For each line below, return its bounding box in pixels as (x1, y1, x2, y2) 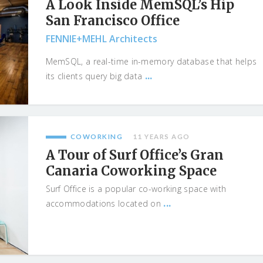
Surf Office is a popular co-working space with (45, 183, 227, 194)
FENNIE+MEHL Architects (45, 32, 157, 45)
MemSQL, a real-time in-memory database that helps (45, 56, 257, 67)
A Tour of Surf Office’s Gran (45, 147, 224, 163)
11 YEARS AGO (132, 133, 190, 140)
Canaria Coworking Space (45, 163, 217, 179)
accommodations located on (45, 198, 164, 209)
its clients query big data (45, 70, 145, 82)
